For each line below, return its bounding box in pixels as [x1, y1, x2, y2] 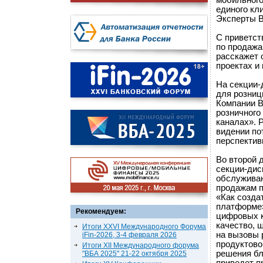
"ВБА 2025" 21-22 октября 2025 [82, 249, 187, 258]
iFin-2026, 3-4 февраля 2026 [82, 231, 177, 239]
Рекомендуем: [76, 207, 126, 215]
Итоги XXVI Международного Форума [82, 222, 206, 231]
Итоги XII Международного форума [82, 241, 199, 249]
